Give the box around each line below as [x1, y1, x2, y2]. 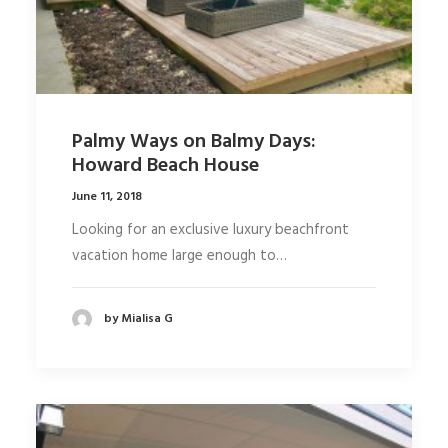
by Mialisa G [104, 308, 173, 329]
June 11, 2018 [72, 186, 142, 207]
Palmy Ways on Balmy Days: [72, 125, 316, 158]
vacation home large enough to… [72, 243, 287, 268]
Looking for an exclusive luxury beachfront [72, 217, 349, 242]
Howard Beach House [72, 149, 259, 182]
